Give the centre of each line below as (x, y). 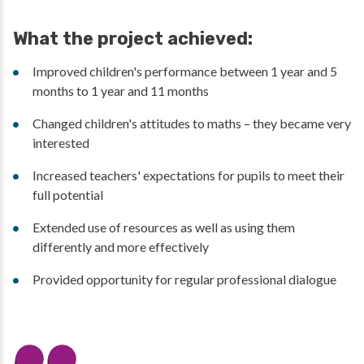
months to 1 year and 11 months (121, 91)
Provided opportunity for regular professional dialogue (184, 279)
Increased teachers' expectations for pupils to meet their (188, 175)
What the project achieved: (133, 39)
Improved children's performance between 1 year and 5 (185, 71)
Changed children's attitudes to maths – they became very (192, 123)
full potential (68, 195)
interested (61, 143)
